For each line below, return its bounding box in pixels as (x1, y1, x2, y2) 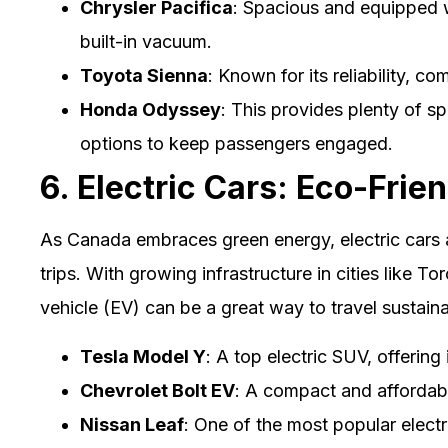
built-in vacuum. (80, 31, 212, 53)
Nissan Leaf (80, 413, 184, 435)
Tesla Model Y (80, 345, 206, 367)
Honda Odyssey (80, 99, 221, 121)
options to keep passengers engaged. (80, 133, 393, 155)
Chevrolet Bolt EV (80, 379, 235, 401)
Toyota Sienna (80, 65, 208, 87)
